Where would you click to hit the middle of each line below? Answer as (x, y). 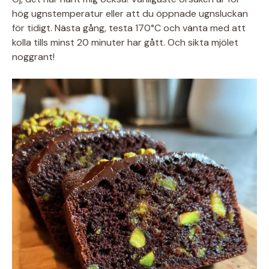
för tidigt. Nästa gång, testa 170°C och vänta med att (129, 28)
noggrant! (33, 56)
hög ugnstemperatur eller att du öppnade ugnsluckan (130, 13)
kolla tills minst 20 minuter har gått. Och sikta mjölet (125, 42)
